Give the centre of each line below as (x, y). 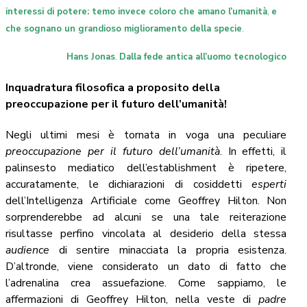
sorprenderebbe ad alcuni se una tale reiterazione (146, 218)
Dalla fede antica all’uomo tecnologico (203, 57)
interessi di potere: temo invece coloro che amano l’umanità (136, 11)
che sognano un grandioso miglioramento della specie (124, 28)
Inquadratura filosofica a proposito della (113, 88)
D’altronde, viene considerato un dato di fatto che (146, 267)
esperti (269, 185)
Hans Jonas (91, 57)
